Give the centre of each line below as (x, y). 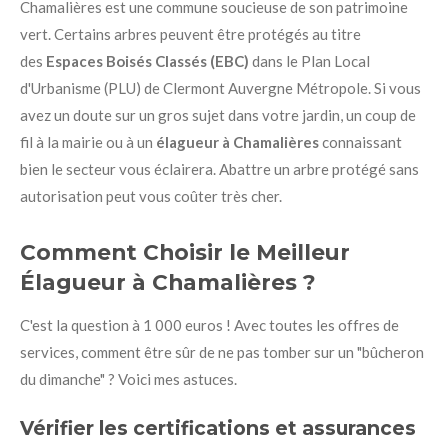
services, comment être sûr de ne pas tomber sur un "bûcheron (222, 351)
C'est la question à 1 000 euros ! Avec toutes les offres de (209, 324)
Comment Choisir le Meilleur (185, 251)
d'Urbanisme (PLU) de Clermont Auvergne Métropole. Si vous (220, 88)
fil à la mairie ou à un (88, 142)
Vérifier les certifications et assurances (218, 428)
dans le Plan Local (309, 61)
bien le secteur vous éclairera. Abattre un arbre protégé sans (219, 169)
